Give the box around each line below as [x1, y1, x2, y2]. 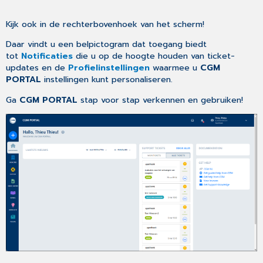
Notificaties [21, 49, 73, 63]
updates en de [6, 61, 69, 75]
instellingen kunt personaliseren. [41, 73, 176, 86]
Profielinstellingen [68, 61, 150, 75]
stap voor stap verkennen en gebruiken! [77, 93, 244, 106]
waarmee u [153, 61, 201, 75]
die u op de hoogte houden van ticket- [76, 49, 235, 63]
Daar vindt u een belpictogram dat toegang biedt [6, 38, 207, 51]
